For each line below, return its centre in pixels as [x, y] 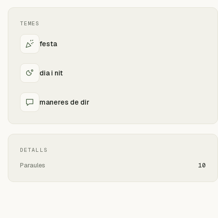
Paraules [33, 165]
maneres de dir [64, 102]
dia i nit [51, 73]
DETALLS [34, 150]
